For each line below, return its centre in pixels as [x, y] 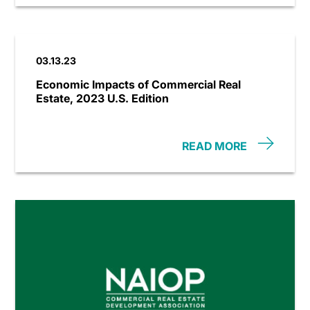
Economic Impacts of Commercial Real [139, 84]
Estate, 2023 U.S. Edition [103, 98]
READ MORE [214, 146]
